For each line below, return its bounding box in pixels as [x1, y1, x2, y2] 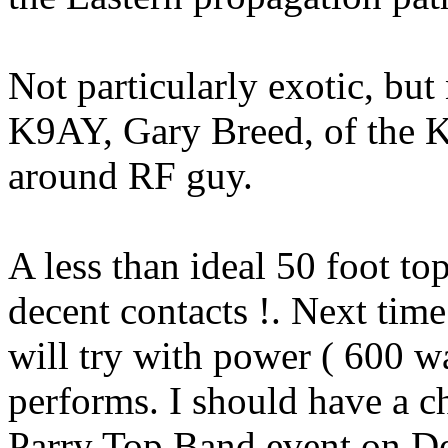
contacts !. [120, 289, 281, 332]
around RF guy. [8, 154, 253, 197]
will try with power [8, 334, 321, 377]
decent [8, 289, 120, 332]
